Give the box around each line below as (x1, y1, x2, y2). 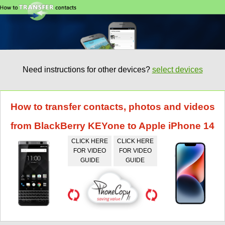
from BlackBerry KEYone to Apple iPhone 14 (11, 120, 214, 131)
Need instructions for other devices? (22, 65, 152, 74)
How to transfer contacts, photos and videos (10, 101, 215, 112)
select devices (152, 65, 203, 74)
